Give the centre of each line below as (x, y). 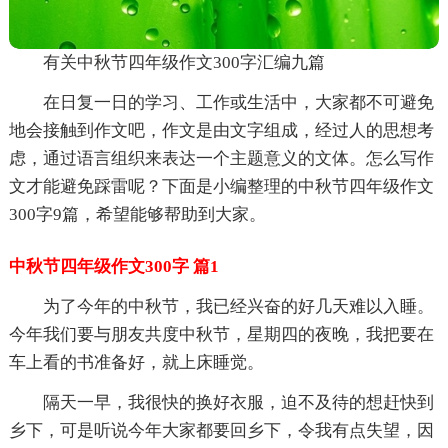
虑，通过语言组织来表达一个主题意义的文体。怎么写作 (221, 158)
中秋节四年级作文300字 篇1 (113, 266)
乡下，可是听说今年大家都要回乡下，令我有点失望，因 (221, 430)
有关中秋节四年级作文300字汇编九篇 (183, 62)
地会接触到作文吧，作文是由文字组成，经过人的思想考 (221, 130)
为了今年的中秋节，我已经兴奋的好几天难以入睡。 (238, 306)
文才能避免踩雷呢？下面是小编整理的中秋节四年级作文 (221, 186)
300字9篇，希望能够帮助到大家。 (137, 214)
